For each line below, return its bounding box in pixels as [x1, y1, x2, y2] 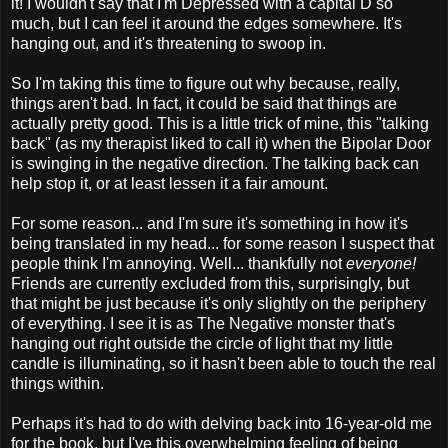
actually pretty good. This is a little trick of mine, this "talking [11, 114, 429, 132]
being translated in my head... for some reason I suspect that [11, 234, 434, 252]
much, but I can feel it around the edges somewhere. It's [11, 14, 402, 32]
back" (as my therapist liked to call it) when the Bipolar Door [11, 134, 431, 152]
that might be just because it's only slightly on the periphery [11, 294, 426, 312]
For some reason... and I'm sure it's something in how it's [11, 214, 408, 232]
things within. [11, 374, 104, 392]
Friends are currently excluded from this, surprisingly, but [11, 274, 409, 292]
